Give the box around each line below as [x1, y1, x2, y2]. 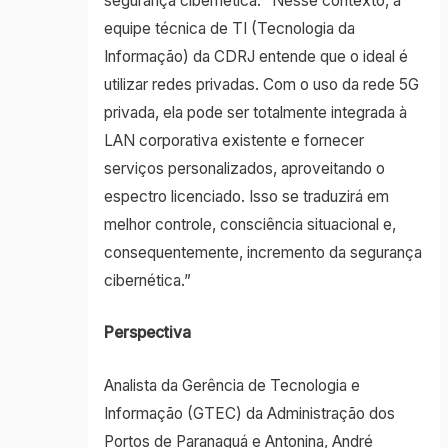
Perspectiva [103, 323, 191, 343]
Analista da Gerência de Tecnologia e [103, 376, 360, 396]
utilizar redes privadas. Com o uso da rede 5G [103, 74, 419, 94]
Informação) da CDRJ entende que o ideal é [103, 46, 408, 66]
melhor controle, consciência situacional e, [103, 214, 396, 234]
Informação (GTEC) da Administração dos [103, 404, 395, 424]
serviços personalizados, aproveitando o [103, 158, 385, 178]
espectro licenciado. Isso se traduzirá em [103, 186, 389, 206]
